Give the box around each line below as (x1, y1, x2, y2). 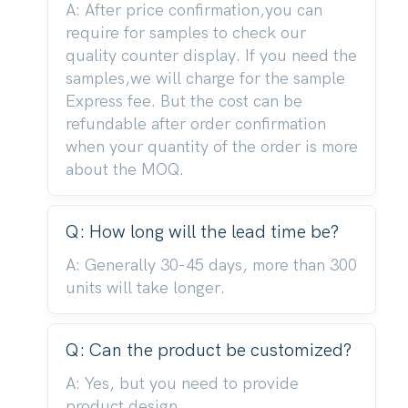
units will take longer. (65, 278, 225, 298)
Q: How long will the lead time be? (65, 220, 339, 242)
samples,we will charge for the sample (65, 68, 345, 88)
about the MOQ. (65, 159, 184, 179)
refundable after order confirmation (65, 114, 326, 134)
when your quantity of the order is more (65, 137, 358, 157)
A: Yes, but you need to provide (65, 373, 299, 393)
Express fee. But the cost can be (65, 91, 302, 111)
